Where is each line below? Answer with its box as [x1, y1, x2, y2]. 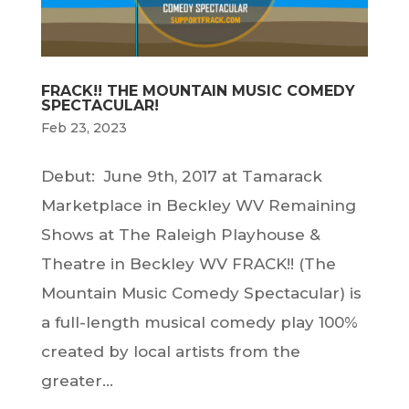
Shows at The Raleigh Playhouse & [40, 225, 320, 245]
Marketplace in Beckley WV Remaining [40, 196, 356, 215]
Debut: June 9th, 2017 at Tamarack [40, 167, 322, 186]
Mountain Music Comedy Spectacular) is [40, 284, 362, 303]
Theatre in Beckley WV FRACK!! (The [40, 255, 336, 274]
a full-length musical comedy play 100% [40, 313, 358, 332]
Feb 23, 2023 [40, 120, 127, 137]
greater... [40, 372, 113, 391]
